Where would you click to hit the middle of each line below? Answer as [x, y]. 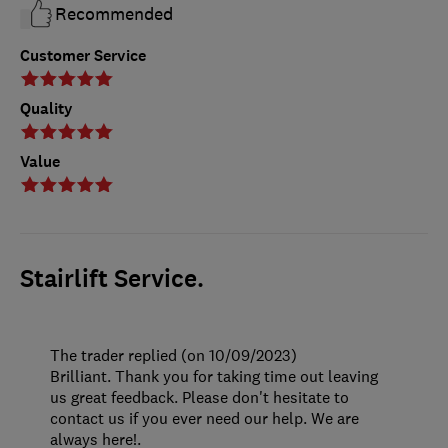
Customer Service [83, 56]
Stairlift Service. [112, 279]
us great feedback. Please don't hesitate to [199, 397]
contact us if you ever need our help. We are [204, 418]
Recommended [114, 14]
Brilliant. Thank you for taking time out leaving [214, 376]
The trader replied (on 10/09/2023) [173, 355]
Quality [46, 109]
